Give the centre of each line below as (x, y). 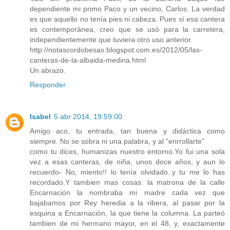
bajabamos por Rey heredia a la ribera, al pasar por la (127, 203)
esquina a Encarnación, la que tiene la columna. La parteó (127, 213)
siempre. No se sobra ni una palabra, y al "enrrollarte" (117, 141)
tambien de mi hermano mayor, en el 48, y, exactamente (127, 224)
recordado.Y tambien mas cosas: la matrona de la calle (127, 183)
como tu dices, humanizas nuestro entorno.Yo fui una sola (127, 152)
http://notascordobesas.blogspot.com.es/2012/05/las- (116, 50)
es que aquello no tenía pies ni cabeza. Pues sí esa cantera (127, 19)
